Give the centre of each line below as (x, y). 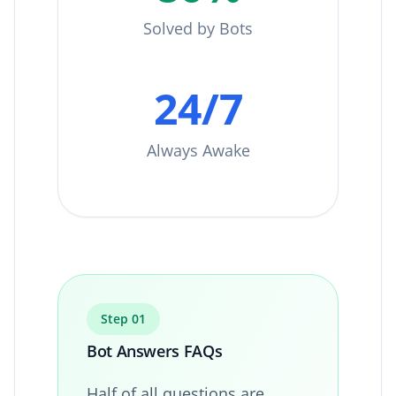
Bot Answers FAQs (155, 350)
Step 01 (123, 318)
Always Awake (198, 150)
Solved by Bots (198, 28)
